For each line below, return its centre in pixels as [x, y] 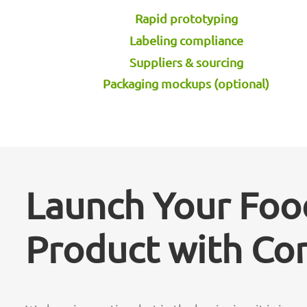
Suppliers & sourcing [186, 62]
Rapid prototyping [186, 18]
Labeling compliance [186, 40]
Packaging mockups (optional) [186, 84]
